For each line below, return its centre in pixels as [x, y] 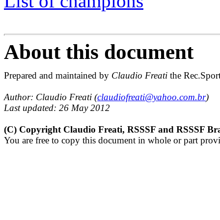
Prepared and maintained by [58, 75]
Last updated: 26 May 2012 [57, 108]
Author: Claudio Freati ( [51, 97]
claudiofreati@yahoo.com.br [151, 97]
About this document [99, 52]
